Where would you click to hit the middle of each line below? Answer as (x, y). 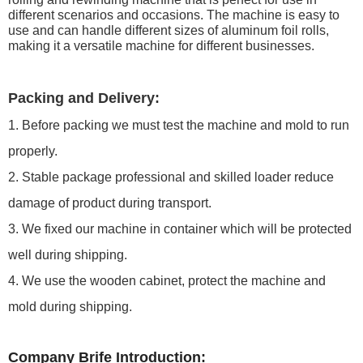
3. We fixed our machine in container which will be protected (180, 229)
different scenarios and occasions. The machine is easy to (174, 15)
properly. (33, 151)
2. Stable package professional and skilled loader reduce (171, 177)
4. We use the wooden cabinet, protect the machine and (167, 281)
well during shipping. (68, 255)
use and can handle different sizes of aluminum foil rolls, (169, 30)
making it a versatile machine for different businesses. (161, 46)
